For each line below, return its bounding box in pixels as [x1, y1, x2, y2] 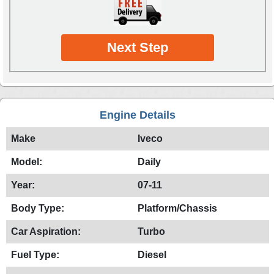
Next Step [107, 39, 168, 55]
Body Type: [11, 202, 64, 213]
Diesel [138, 249, 166, 260]
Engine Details [100, 108, 176, 121]
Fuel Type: [11, 249, 59, 260]
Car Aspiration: [11, 226, 81, 237]
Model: [11, 156, 42, 167]
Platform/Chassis [138, 202, 217, 213]
